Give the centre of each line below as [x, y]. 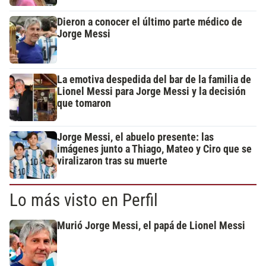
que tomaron [84, 104]
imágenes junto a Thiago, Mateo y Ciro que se [154, 149]
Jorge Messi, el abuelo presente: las [135, 137]
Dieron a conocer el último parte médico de [150, 22]
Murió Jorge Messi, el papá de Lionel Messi [151, 226]
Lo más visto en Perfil [84, 200]
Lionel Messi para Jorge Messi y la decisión [151, 92]
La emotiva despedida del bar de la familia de [154, 80]
